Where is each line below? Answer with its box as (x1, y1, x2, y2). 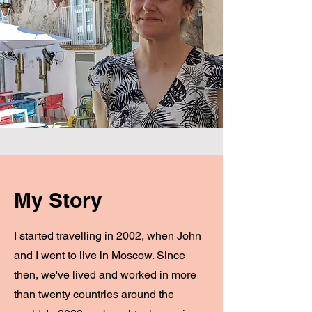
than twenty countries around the (14, 288, 174, 301)
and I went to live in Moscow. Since (14, 249, 185, 262)
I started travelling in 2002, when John (14, 229, 201, 242)
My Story (14, 187, 102, 212)
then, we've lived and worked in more (14, 268, 196, 281)
